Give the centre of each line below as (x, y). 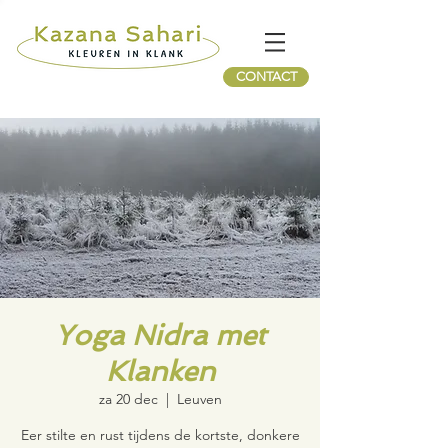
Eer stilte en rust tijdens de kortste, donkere (160, 435)
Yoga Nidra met (160, 335)
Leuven (199, 399)
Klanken (160, 371)
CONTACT (266, 76)
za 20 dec (128, 399)
